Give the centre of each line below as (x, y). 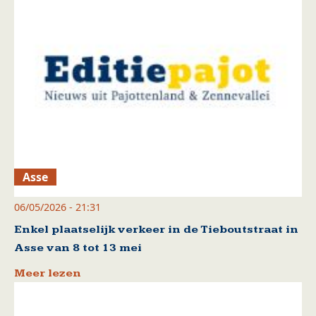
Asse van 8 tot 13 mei (78, 248)
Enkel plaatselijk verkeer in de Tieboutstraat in (156, 230)
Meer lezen (48, 274)
